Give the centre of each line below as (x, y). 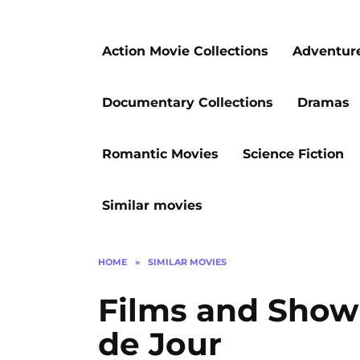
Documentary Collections (188, 102)
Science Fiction (293, 154)
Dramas (323, 102)
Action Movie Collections (185, 51)
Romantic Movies (160, 154)
